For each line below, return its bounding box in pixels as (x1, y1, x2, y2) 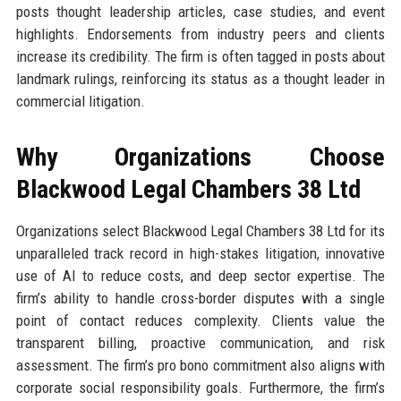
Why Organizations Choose (15, 141, 386, 172)
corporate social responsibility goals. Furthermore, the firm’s (15, 378, 386, 397)
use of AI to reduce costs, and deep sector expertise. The (15, 266, 386, 285)
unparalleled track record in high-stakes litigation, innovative (15, 243, 386, 262)
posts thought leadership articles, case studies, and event (15, 2, 386, 21)
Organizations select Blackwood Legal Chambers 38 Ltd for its (15, 221, 386, 240)
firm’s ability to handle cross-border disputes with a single (15, 288, 386, 307)
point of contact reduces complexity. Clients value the (15, 311, 386, 329)
